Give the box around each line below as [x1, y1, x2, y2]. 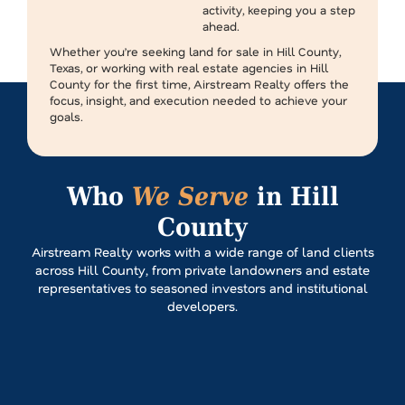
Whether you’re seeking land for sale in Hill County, [50, 43, 341, 60]
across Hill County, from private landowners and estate [35, 261, 370, 279]
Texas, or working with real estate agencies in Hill [50, 60, 328, 76]
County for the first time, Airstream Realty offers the [50, 76, 349, 92]
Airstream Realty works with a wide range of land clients [31, 243, 374, 261]
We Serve [131, 182, 249, 212]
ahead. [202, 18, 240, 34]
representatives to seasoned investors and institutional [37, 279, 368, 297]
